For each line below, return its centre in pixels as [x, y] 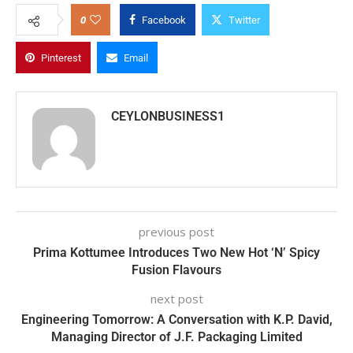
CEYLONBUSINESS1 [168, 116]
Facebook [164, 20]
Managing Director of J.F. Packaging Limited [176, 337]
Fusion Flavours [176, 270]
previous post [176, 232]
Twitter [244, 20]
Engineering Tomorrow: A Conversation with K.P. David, [176, 320]
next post [176, 299]
